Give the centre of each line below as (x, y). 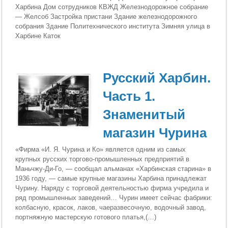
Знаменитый (144, 115)
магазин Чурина (155, 133)
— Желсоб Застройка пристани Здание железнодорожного (106, 16)
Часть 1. (129, 96)
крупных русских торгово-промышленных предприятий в (103, 159)
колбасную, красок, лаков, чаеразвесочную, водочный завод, (111, 208)
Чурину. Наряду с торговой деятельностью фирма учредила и (112, 188)
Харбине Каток (38, 36)
